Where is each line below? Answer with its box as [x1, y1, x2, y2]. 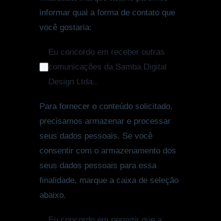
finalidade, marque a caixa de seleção [39, 176, 179, 185]
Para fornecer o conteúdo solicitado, [39, 102, 173, 111]
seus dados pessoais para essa [39, 161, 156, 171]
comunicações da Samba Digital [48, 62, 167, 72]
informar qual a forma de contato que [39, 8, 175, 18]
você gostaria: [39, 23, 92, 33]
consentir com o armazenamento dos [39, 146, 176, 156]
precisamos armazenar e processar [39, 116, 171, 126]
